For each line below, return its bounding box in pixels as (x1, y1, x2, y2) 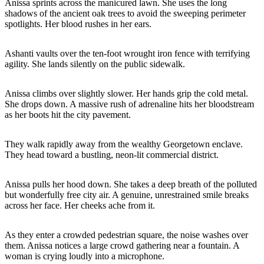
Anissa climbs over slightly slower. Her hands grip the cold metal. (5, 88, 248, 98)
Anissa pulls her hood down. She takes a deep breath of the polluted (5, 179, 257, 189)
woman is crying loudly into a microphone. (5, 250, 164, 261)
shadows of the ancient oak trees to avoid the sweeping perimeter (5, 8, 246, 18)
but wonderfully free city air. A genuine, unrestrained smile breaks (5, 189, 249, 200)
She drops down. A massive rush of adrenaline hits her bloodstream (5, 98, 254, 109)
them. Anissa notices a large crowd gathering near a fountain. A (5, 240, 239, 250)
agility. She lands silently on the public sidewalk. (5, 58, 185, 69)
